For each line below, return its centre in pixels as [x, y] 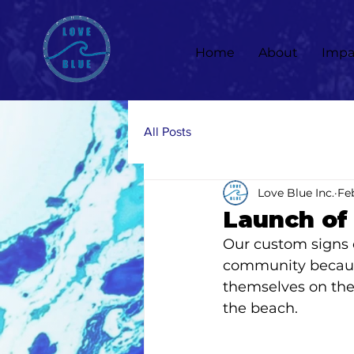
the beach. [262, 308]
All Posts [168, 132]
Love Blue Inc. [296, 192]
